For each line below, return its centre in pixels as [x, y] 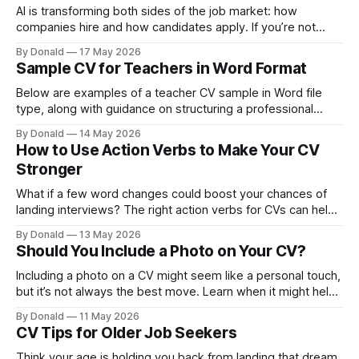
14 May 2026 [110, 133]
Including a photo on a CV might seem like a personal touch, [178, 276]
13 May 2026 [110, 234]
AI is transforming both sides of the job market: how [157, 11]
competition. [50, 242]
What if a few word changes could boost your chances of [171, 194]
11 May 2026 [109, 316]
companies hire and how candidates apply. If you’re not [166, 27]
